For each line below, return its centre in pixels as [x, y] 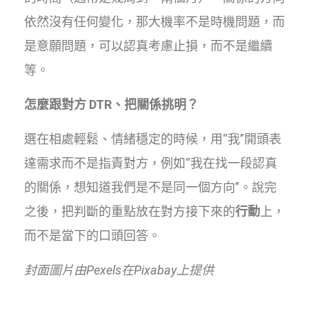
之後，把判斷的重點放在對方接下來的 [130, 211]
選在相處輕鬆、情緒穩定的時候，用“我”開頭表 [153, 139]
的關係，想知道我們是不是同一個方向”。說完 [150, 187]
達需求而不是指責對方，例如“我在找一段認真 [151, 163]
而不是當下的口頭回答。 [92, 235]
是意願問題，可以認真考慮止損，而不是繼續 [148, 46]
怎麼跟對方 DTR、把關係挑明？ [111, 104]
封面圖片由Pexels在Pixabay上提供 [119, 270]
